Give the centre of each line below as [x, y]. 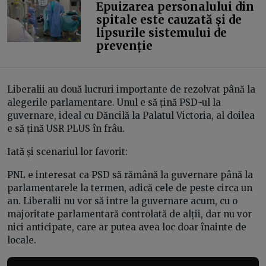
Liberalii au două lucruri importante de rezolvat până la [131, 89]
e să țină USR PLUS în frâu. [66, 128]
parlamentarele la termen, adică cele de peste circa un [130, 188]
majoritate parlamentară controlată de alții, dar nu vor [129, 214]
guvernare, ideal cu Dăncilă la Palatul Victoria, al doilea [131, 115]
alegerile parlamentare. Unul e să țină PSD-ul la [114, 102]
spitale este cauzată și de [169, 19]
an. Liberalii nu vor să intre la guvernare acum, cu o [122, 201]
